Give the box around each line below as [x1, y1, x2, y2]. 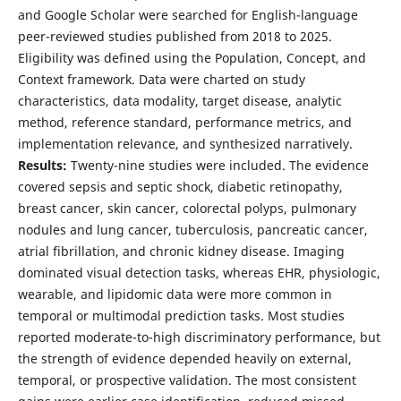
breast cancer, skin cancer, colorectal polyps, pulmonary [17, 200, 356, 218]
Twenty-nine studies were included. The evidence [70, 157, 369, 175]
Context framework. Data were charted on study [17, 71, 305, 89]
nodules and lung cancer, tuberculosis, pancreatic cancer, [17, 221, 368, 239]
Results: [17, 157, 71, 175]
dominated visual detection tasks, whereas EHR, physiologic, [17, 264, 380, 282]
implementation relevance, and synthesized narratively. [17, 135, 353, 153]
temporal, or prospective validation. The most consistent [17, 371, 356, 389]
